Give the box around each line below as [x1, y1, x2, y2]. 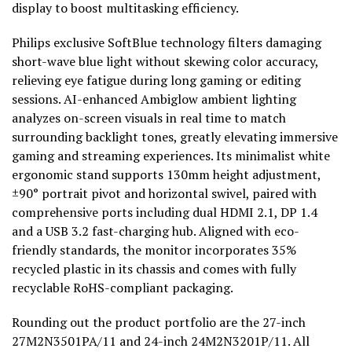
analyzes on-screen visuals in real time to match [12, 109, 286, 127]
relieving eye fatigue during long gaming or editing [12, 71, 301, 90]
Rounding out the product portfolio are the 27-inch [12, 313, 306, 332]
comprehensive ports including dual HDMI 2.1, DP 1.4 [12, 203, 317, 222]
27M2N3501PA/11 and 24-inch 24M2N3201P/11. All [12, 332, 310, 350]
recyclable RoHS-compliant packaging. [12, 279, 233, 297]
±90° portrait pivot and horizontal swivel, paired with [12, 185, 317, 203]
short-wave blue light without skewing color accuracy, [12, 53, 318, 71]
